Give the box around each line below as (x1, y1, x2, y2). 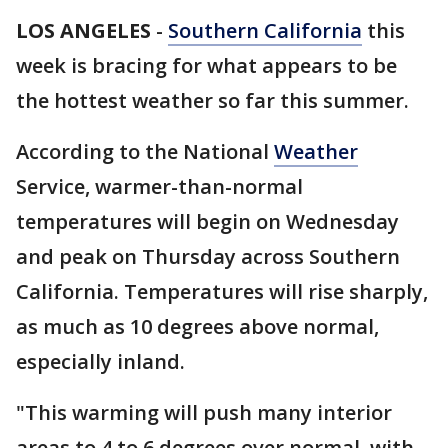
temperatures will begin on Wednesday (16, 208, 399, 235)
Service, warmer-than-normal (16, 173, 303, 200)
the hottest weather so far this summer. (16, 87, 409, 114)
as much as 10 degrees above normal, (16, 313, 379, 340)
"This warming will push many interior (16, 399, 392, 426)
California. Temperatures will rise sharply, (16, 278, 428, 305)
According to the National (16, 138, 274, 165)
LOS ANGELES (16, 17, 151, 44)
